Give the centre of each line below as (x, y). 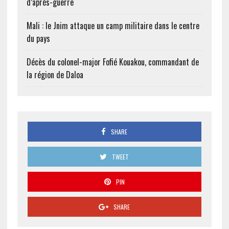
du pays (38, 38)
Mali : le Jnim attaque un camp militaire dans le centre (113, 26)
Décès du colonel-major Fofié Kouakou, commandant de (112, 62)
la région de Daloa (55, 75)
